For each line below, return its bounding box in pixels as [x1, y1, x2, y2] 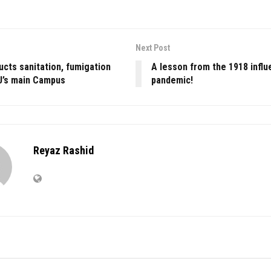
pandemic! [151, 74, 193, 86]
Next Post [135, 42, 170, 53]
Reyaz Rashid [33, 143, 94, 157]
